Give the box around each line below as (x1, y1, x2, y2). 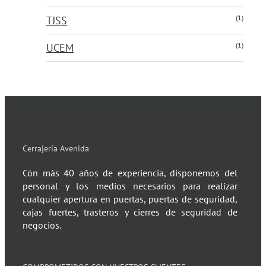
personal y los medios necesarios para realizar (23, 180, 237, 192)
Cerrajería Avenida (23, 143, 89, 154)
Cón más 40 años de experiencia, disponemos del (23, 167, 237, 179)
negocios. (23, 219, 61, 231)
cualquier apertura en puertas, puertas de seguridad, (23, 193, 237, 205)
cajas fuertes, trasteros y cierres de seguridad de (23, 206, 237, 218)
